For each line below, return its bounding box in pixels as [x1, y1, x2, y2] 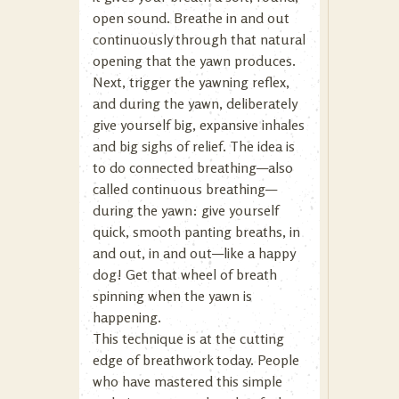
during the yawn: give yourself [93, 200, 279, 219]
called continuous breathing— [93, 179, 277, 198]
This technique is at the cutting [93, 329, 284, 347]
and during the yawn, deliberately [93, 94, 297, 112]
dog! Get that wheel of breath [93, 265, 277, 283]
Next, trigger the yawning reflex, [93, 72, 289, 91]
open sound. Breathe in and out [93, 8, 289, 27]
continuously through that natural [93, 29, 305, 48]
